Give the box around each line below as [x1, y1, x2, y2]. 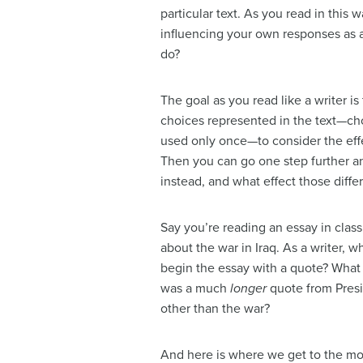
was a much [160, 280, 230, 297]
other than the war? [160, 301, 270, 318]
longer [230, 280, 267, 297]
